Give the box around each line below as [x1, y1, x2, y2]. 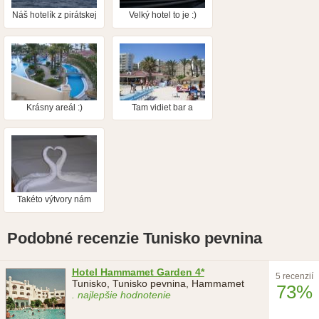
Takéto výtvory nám [17, 194, 91, 205]
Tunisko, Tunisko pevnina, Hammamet [71, 278, 244, 290]
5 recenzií [275, 271, 313, 282]
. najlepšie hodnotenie [71, 289, 171, 301]
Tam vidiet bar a [132, 102, 193, 113]
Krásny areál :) [26, 102, 83, 113]
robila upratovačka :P [13, 204, 95, 215]
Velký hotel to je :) [128, 10, 197, 21]
